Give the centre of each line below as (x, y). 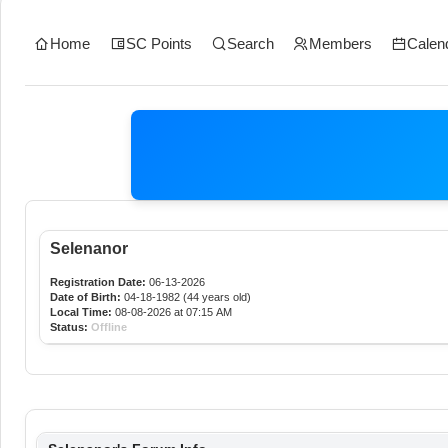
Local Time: (80, 311)
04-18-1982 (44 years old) (185, 296)
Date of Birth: (85, 296)
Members (340, 43)
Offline (108, 326)
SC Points (158, 43)
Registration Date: (97, 281)
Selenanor (88, 248)
